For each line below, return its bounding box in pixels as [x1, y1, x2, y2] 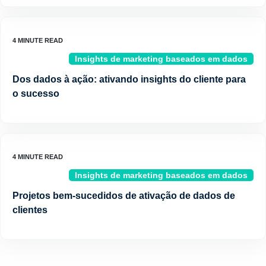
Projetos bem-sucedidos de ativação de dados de [12, 190, 235, 201]
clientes [12, 204, 47, 215]
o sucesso [12, 88, 59, 99]
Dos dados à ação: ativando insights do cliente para [12, 74, 246, 84]
